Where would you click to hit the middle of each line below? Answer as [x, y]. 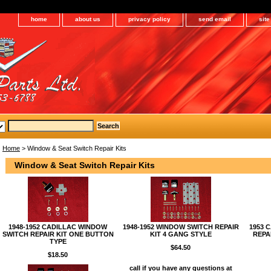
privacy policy [149, 19]
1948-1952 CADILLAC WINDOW [58, 227]
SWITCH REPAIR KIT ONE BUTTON [58, 234]
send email [215, 19]
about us [88, 19]
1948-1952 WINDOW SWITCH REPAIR [181, 227]
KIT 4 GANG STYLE [181, 234]
